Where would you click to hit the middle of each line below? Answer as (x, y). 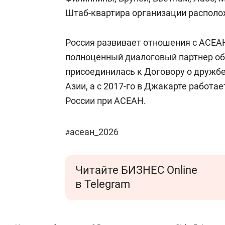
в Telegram (103, 184)
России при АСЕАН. (106, 101)
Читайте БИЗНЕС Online (136, 170)
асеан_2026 (94, 132)
